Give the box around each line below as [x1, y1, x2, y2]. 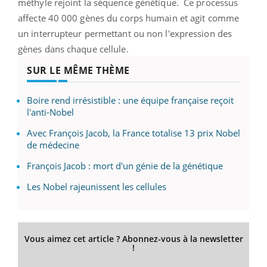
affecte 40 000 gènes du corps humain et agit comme [18, 11, 240, 24]
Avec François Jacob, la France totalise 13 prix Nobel [27, 126, 240, 139]
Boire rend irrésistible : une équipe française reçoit [27, 94, 234, 106]
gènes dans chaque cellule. [18, 42, 131, 55]
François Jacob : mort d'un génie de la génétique [27, 159, 223, 172]
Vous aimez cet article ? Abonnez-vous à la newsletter [24, 232, 243, 244]
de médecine [27, 138, 79, 151]
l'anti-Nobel [27, 105, 74, 118]
